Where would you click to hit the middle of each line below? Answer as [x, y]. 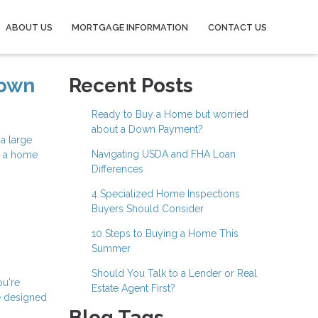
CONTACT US [237, 27]
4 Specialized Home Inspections [165, 194]
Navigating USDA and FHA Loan [163, 154]
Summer [111, 248]
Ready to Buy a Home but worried [170, 114]
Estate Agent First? [133, 288]
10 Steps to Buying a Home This [165, 234]
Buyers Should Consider [147, 209]
